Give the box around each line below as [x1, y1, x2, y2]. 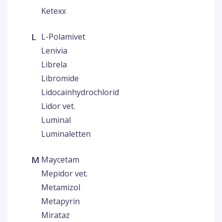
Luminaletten [41, 128, 91, 139]
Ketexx [41, 5, 66, 16]
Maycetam [41, 154, 79, 165]
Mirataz [41, 210, 70, 221]
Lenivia [41, 45, 67, 56]
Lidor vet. [41, 101, 75, 111]
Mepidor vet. [41, 168, 88, 179]
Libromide [41, 73, 79, 84]
